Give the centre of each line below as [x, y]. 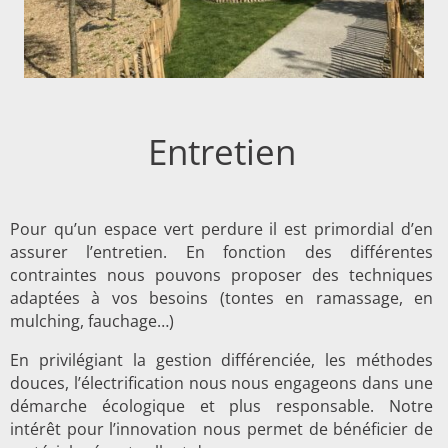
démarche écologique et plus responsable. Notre [221, 405]
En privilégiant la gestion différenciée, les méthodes [221, 359]
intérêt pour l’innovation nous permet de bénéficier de [221, 428]
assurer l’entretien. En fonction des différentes [221, 251]
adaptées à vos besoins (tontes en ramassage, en [221, 297]
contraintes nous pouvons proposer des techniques [221, 274]
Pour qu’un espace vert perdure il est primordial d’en [221, 228]
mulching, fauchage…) [92, 320]
